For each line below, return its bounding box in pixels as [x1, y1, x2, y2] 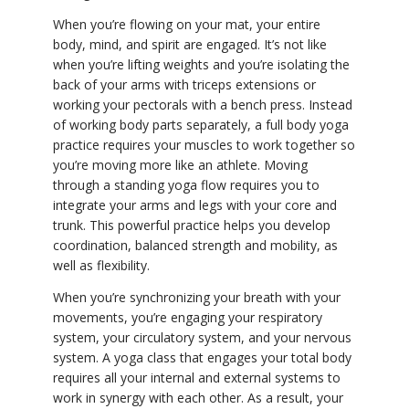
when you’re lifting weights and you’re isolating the [53, 56, 350, 74]
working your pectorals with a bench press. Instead [53, 96, 352, 114]
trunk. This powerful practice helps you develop [53, 216, 330, 235]
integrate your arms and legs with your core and [53, 196, 337, 215]
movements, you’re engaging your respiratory [53, 309, 322, 327]
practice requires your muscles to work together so [53, 136, 355, 154]
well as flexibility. [53, 257, 150, 275]
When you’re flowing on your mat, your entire [53, 16, 320, 34]
